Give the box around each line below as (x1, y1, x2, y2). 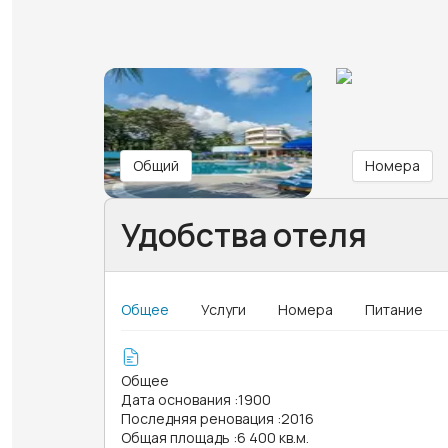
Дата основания (121, 389, 231, 409)
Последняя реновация (121, 408, 274, 428)
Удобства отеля (121, 212, 367, 257)
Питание (365, 299, 423, 319)
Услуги (201, 299, 246, 319)
